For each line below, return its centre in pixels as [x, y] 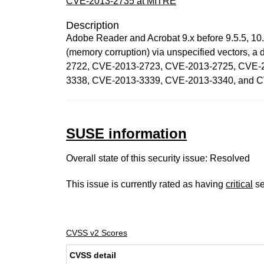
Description [93, 25]
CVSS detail [93, 255]
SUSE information [127, 133]
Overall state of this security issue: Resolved [158, 158]
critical [240, 184]
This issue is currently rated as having [146, 184]
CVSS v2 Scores [97, 233]
